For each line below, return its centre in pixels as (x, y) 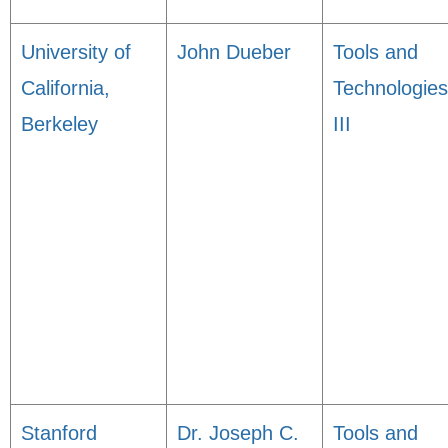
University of (76, 52)
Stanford (59, 433)
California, (65, 88)
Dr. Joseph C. (238, 433)
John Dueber (234, 52)
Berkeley (59, 124)
